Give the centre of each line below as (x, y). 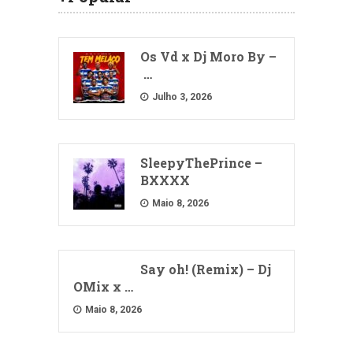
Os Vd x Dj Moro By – (208, 56)
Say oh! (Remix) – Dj (206, 269)
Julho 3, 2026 (181, 97)
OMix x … (103, 286)
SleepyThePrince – (201, 162)
